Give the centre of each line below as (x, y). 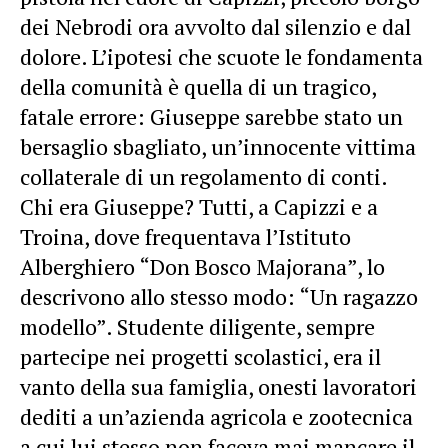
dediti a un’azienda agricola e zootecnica (216, 416)
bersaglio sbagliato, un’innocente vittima (218, 146)
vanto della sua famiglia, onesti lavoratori (218, 386)
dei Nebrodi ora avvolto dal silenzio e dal (215, 26)
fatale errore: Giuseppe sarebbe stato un (211, 116)
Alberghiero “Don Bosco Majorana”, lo (202, 266)
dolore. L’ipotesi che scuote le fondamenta (221, 56)
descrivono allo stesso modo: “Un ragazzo (219, 296)
